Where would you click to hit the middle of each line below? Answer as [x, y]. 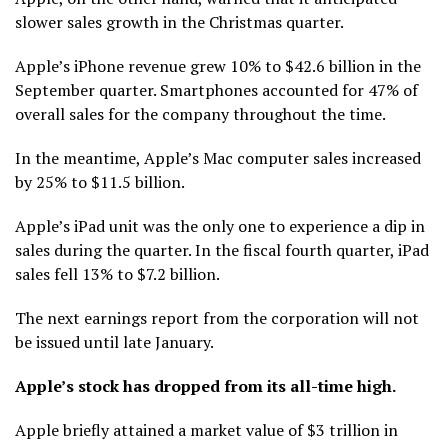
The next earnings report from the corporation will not [217, 318]
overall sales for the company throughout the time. [200, 114]
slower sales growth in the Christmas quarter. [179, 22]
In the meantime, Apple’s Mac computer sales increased [218, 158]
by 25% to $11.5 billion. [100, 182]
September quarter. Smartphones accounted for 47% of [216, 90]
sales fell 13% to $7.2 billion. [117, 274]
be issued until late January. [114, 342]
